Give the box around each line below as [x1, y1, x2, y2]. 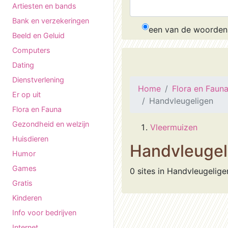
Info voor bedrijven [12, 208, 76, 217]
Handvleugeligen [149, 96, 213, 106]
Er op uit [12, 90, 41, 99]
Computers [12, 46, 50, 54]
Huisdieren [12, 134, 48, 143]
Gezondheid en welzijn [12, 120, 89, 128]
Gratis [12, 179, 33, 187]
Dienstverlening [12, 75, 64, 84]
